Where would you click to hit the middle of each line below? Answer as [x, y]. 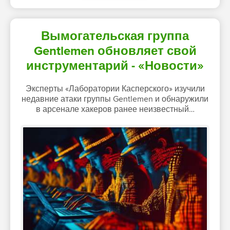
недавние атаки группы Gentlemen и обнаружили [115, 99]
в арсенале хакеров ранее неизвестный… [115, 110]
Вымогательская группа [115, 36]
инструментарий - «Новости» [115, 66]
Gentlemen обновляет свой [115, 51]
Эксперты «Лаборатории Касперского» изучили [115, 89]
